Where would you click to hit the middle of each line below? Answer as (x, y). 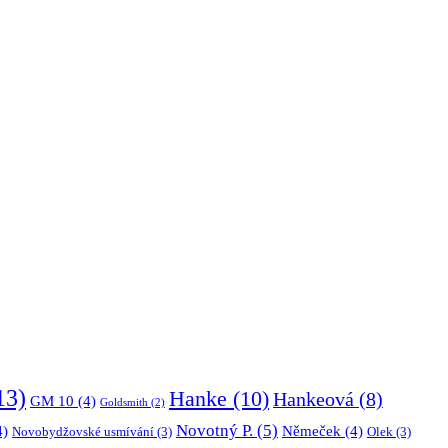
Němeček (311, 430)
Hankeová (313, 398)
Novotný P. (214, 430)
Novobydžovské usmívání (83, 431)
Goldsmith (124, 402)
